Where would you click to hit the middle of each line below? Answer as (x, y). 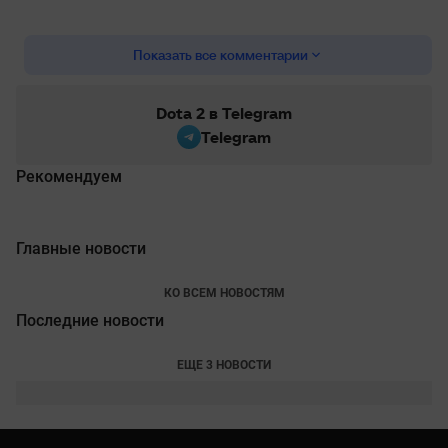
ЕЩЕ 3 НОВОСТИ (224, 364)
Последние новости (90, 320)
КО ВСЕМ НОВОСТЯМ (224, 292)
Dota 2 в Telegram (224, 112)
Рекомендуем (69, 176)
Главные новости (81, 248)
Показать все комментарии (220, 55)
